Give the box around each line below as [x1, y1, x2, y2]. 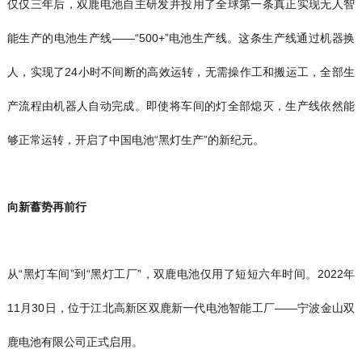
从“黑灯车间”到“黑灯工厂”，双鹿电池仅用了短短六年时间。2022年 [6, 267, 356, 281]
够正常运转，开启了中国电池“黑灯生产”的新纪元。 [6, 133, 264, 147]
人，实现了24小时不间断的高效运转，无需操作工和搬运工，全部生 [6, 65, 356, 79]
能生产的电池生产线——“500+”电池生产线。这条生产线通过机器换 [6, 32, 356, 45]
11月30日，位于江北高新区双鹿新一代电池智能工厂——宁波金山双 [6, 301, 356, 315]
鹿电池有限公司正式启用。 [6, 335, 143, 349]
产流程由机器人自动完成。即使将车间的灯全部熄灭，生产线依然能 [6, 99, 356, 113]
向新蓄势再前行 [6, 200, 86, 214]
